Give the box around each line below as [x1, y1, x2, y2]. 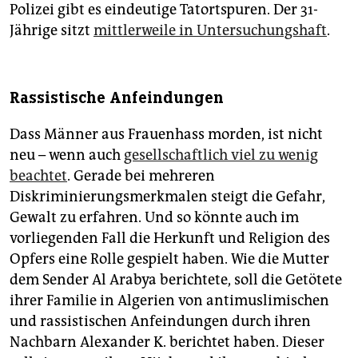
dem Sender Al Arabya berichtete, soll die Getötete [10, 271, 342, 289]
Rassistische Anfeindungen [10, 88, 224, 109]
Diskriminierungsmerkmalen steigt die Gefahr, [10, 188, 325, 206]
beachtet [10, 167, 67, 185]
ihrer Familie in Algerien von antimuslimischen [10, 292, 329, 310]
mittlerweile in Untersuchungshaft [93, 22, 327, 40]
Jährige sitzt [10, 22, 93, 40]
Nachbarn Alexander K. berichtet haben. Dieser [10, 333, 324, 352]
